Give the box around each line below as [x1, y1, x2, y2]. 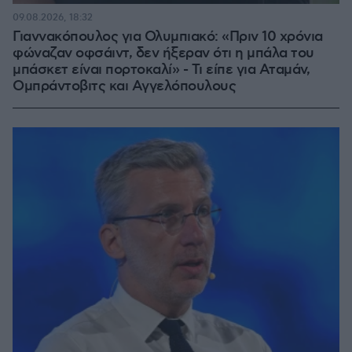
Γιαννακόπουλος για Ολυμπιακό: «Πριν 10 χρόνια [13, 28, 323, 46]
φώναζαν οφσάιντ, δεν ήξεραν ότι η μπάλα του [13, 45, 314, 62]
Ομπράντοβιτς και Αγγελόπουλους [13, 78, 236, 95]
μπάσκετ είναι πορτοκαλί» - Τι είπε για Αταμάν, [13, 61, 310, 79]
